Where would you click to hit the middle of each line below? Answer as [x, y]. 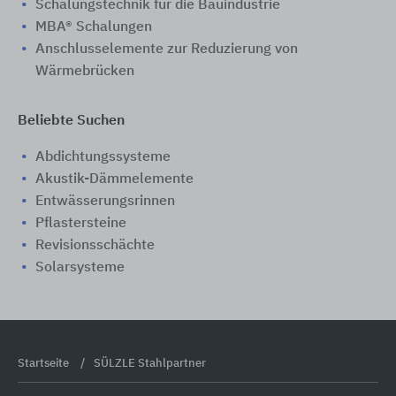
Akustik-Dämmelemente [114, 180]
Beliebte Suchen [71, 122]
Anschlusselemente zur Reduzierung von [167, 50]
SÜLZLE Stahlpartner [150, 364]
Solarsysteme [80, 268]
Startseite [45, 364]
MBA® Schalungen [94, 28]
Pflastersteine [81, 224]
